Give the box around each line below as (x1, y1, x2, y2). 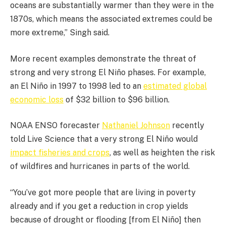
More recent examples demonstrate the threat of (10, 53, 196, 64)
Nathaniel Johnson (102, 121, 170, 131)
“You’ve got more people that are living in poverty (10, 187, 196, 197)
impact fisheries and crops (10, 148, 109, 158)
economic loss (10, 94, 64, 104)
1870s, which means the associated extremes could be (10, 14, 212, 24)
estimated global (143, 81, 207, 91)
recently (170, 121, 204, 131)
